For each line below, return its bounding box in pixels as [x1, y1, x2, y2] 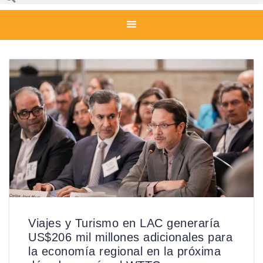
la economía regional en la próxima [28, 245, 221, 258]
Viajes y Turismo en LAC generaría [28, 217, 220, 230]
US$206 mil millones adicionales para [28, 231, 232, 244]
